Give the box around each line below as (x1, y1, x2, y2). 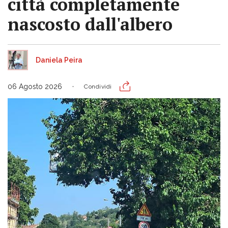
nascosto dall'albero (8, 12, 173, 36)
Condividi (84, 82, 112, 90)
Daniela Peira (36, 55, 82, 64)
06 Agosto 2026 (8, 82, 62, 91)
